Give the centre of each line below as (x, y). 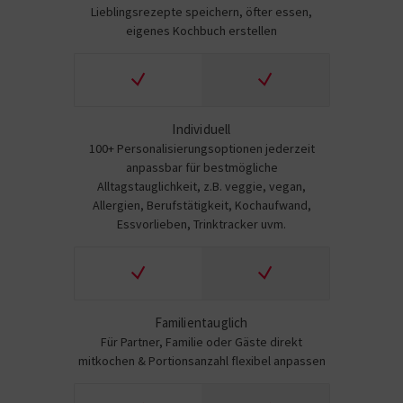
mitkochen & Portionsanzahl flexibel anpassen (201, 361)
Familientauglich (201, 322)
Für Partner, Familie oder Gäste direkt (201, 342)
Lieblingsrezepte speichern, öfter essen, (201, 12)
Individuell (201, 129)
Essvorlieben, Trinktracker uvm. (201, 224)
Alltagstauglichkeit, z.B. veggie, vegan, (201, 186)
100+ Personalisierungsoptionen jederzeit (201, 148)
